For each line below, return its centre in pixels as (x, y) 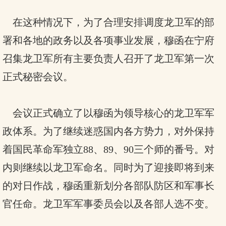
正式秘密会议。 (38, 77)
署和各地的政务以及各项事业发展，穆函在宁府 (108, 40)
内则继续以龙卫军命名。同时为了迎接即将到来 (108, 167)
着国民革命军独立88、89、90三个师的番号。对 (108, 149)
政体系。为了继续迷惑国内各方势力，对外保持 (108, 131)
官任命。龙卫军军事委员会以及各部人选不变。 (108, 204)
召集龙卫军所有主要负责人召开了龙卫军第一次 (108, 59)
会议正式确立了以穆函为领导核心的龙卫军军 (108, 113)
